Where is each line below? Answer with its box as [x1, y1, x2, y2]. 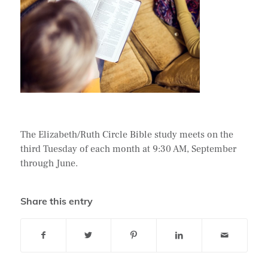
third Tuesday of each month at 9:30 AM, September [20, 142, 236, 155]
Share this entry [20, 195, 93, 208]
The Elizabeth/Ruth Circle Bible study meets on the [20, 128, 233, 141]
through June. [20, 157, 78, 169]
